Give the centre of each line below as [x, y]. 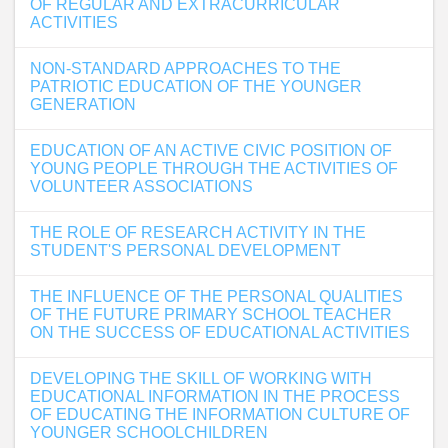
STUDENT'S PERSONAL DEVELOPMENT [185, 250]
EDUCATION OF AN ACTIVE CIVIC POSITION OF [211, 150]
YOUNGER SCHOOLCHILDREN [149, 432]
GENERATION [83, 104]
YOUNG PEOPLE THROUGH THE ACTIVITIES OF [214, 168]
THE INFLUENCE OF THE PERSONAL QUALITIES [216, 296]
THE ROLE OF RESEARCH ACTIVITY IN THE [198, 232]
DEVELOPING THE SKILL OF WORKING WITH [201, 378]
